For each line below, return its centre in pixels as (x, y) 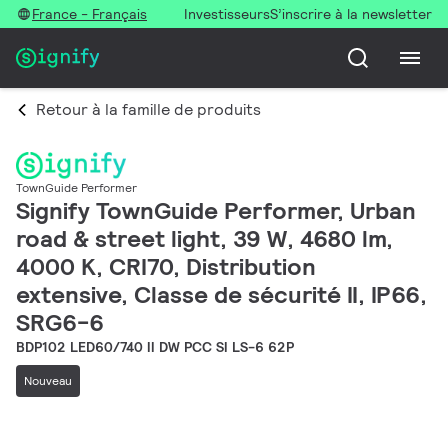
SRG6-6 (60, 322)
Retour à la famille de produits (148, 109)
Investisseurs (227, 14)
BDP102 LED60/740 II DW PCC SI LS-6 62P (155, 346)
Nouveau (48, 380)
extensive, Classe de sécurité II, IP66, (221, 294)
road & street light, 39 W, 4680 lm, (204, 238)
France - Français (89, 14)
